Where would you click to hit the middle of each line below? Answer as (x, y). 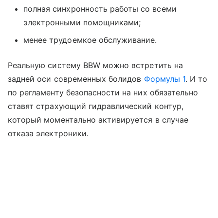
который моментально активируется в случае (98, 119)
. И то (196, 79)
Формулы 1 (164, 79)
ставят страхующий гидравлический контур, (96, 106)
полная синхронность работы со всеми (100, 9)
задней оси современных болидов (76, 79)
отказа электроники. (48, 133)
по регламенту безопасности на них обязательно (103, 92)
